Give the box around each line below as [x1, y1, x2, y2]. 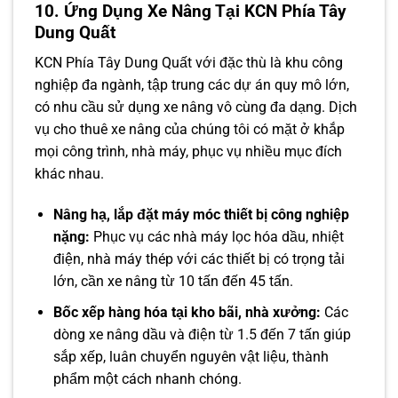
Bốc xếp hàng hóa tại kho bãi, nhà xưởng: [52, 303, 321, 321]
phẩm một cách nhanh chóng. [52, 370, 242, 387]
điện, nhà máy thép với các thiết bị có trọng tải [52, 251, 345, 268]
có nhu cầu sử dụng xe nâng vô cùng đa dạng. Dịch [35, 99, 357, 116]
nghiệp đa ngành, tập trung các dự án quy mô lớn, [35, 76, 349, 94]
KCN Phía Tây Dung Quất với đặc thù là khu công [35, 54, 343, 72]
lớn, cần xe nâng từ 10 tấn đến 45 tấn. [52, 273, 293, 291]
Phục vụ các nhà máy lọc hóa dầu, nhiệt [89, 228, 344, 246]
